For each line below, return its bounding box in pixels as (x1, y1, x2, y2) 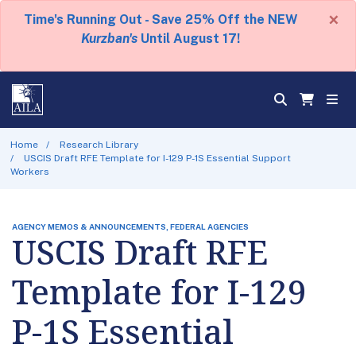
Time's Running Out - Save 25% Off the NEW (23, 12, 298, 27)
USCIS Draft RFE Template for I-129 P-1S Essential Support (24, 152, 292, 164)
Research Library (60, 138, 139, 150)
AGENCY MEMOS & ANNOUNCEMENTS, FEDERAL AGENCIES (12, 221, 249, 231)
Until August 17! (137, 31, 240, 46)
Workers (10, 165, 49, 177)
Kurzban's (81, 31, 137, 46)
